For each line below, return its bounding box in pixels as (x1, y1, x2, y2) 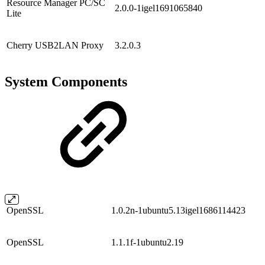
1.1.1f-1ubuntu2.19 (111, 237, 193, 247)
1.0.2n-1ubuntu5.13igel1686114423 (111, 205, 245, 215)
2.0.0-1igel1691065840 (115, 3, 205, 14)
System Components (5, 73, 127, 89)
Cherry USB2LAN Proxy (7, 40, 104, 51)
